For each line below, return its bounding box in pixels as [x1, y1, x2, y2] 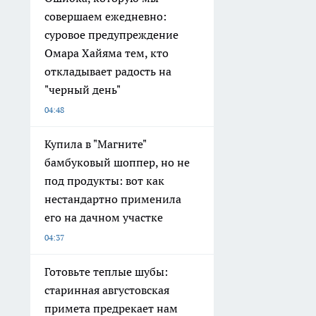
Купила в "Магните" [44, 137, 147, 151]
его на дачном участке [44, 210, 163, 224]
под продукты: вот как [44, 174, 164, 188]
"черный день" [44, 83, 121, 97]
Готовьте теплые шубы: [44, 265, 168, 279]
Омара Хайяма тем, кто [44, 46, 169, 60]
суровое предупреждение [44, 28, 178, 42]
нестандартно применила [44, 192, 181, 206]
